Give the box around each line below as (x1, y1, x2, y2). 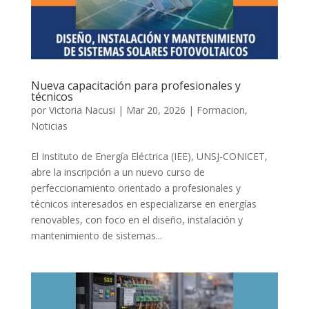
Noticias (30, 119, 68, 133)
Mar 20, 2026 (126, 103, 186, 117)
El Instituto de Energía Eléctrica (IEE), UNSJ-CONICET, (30, 150, 268, 163)
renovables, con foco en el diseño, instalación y (30, 213, 243, 227)
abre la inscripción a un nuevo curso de (30, 166, 205, 179)
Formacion (196, 103, 245, 117)
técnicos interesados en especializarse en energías (30, 197, 257, 211)
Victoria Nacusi (48, 103, 115, 117)
